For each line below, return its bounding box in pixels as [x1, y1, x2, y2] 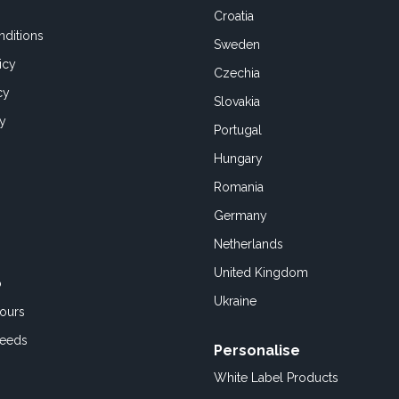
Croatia [214, 9, 254, 23]
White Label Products [214, 370, 338, 385]
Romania [214, 180, 264, 194]
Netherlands [214, 237, 283, 251]
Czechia [214, 66, 260, 80]
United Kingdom [214, 265, 308, 280]
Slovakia [214, 94, 260, 109]
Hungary [214, 151, 263, 166]
